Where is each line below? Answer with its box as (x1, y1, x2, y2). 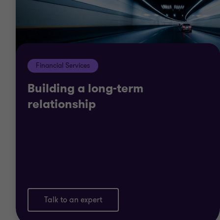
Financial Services (36, 61, 90, 70)
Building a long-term (27, 81, 143, 96)
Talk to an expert (44, 194, 102, 205)
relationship (27, 96, 96, 112)
